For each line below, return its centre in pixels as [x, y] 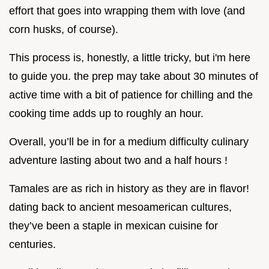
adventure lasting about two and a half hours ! [118, 161]
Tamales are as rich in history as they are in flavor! [129, 189]
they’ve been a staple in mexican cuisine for [113, 226]
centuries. [32, 245]
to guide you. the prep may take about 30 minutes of [134, 77]
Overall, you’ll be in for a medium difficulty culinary [129, 142]
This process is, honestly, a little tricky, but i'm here [130, 58]
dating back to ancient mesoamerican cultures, [120, 207]
